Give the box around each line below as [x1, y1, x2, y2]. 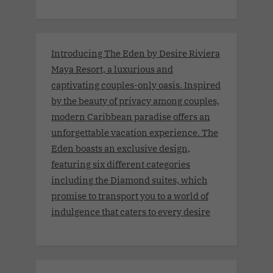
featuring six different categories [51, 158, 190, 171]
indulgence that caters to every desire [51, 205, 210, 218]
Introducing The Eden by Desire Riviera [51, 47, 220, 60]
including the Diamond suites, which [51, 174, 207, 186]
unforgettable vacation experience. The [51, 126, 218, 139]
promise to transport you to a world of [51, 190, 208, 202]
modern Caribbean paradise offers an [51, 110, 210, 123]
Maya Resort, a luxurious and [51, 63, 173, 76]
